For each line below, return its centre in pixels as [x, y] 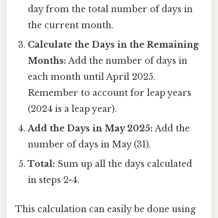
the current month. [71, 26]
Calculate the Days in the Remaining [113, 45]
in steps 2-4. [54, 180]
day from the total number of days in [110, 9]
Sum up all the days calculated [124, 164]
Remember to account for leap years [110, 93]
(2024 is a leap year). [73, 109]
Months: [47, 61]
